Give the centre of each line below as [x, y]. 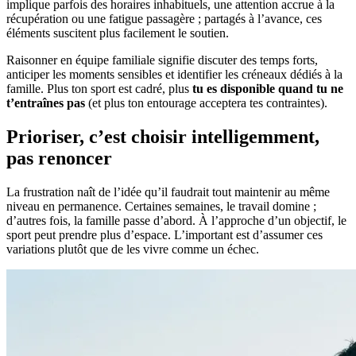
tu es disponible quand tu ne [268, 89]
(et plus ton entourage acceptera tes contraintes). [206, 103]
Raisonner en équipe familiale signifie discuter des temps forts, [162, 60]
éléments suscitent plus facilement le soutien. [118, 33]
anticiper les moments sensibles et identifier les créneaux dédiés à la [174, 75]
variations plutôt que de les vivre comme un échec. [133, 249]
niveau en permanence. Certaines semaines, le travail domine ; [161, 206]
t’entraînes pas [46, 103]
